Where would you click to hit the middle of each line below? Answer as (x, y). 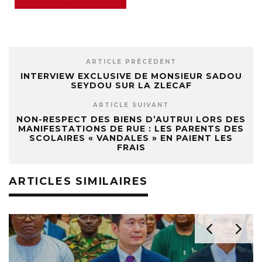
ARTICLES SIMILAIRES (79, 181)
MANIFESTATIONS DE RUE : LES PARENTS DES (131, 128)
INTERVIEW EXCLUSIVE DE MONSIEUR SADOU (131, 76)
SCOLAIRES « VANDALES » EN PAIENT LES (131, 138)
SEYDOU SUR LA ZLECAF (131, 85)
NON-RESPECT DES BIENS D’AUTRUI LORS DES (131, 119)
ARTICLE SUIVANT (131, 105)
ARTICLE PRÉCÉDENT (131, 61)
